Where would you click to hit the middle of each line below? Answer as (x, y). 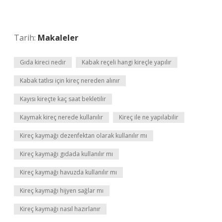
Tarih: (26, 38)
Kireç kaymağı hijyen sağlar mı (62, 191)
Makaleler (58, 38)
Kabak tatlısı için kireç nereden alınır (70, 81)
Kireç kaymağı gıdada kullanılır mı (66, 154)
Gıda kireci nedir (43, 62)
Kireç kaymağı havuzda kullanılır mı (68, 172)
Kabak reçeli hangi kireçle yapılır (127, 62)
